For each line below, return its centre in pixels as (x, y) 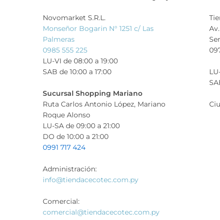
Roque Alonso (67, 115)
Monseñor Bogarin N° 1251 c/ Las (98, 28)
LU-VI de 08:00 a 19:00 (80, 61)
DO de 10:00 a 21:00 (76, 136)
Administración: (70, 169)
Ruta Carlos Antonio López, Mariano (104, 104)
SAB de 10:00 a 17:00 (77, 71)
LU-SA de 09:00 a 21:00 (81, 125)
